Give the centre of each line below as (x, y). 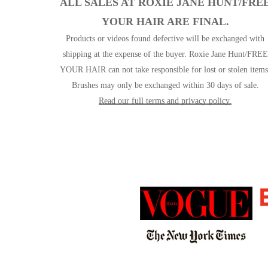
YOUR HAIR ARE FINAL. (165, 22)
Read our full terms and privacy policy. (165, 101)
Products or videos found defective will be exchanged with (165, 39)
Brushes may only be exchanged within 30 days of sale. (165, 86)
